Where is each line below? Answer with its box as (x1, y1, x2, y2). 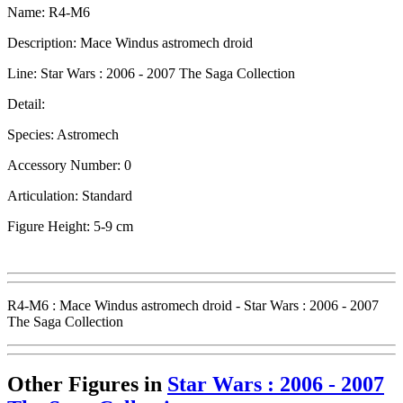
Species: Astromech (7, 126, 119, 142)
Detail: (7, 95, 45, 112)
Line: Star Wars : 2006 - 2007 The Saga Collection (7, 65, 295, 81)
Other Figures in (7, 372, 167, 397)
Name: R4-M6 (7, 4, 90, 20)
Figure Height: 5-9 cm (7, 218, 133, 234)
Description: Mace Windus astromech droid (7, 34, 253, 50)
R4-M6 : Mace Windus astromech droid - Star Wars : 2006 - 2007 (7, 297, 379, 313)
